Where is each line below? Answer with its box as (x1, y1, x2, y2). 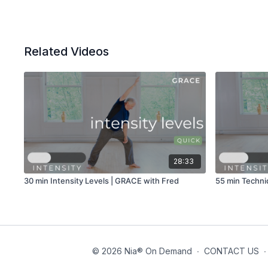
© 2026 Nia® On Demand (92, 245, 192, 256)
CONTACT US (204, 245, 259, 256)
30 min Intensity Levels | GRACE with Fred (24, 176, 179, 186)
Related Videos (24, 44, 109, 59)
